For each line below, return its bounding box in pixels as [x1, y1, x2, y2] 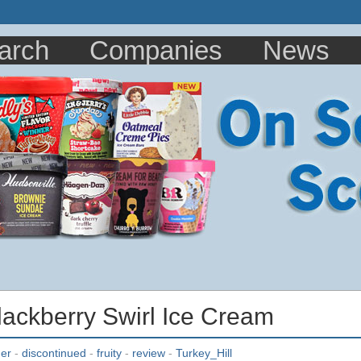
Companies [89, 35, 222, 65]
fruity [97, 346, 122, 359]
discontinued [22, 346, 86, 359]
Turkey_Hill [176, 346, 232, 359]
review [132, 346, 165, 359]
